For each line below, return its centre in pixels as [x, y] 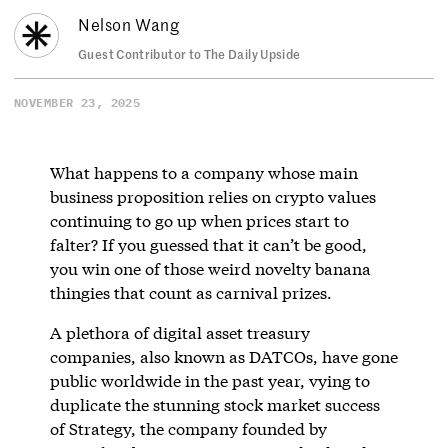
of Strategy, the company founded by [188, 428]
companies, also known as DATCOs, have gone [223, 356]
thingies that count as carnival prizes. [190, 292]
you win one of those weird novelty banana [210, 268]
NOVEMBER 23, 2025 [77, 102]
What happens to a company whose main [203, 172]
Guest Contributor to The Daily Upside [189, 53]
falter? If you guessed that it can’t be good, [208, 244]
